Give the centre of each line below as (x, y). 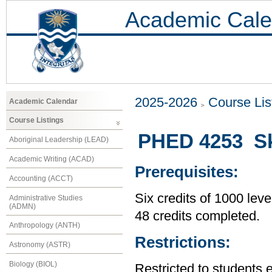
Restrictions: (183, 243)
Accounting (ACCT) (41, 178)
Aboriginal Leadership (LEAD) (59, 140)
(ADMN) (22, 206)
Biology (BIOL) (33, 264)
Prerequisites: (187, 172)
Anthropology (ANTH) (45, 226)
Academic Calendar (43, 101)
